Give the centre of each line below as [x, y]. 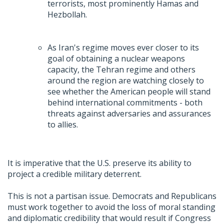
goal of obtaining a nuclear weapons [116, 59]
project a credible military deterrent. [74, 174]
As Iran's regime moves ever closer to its [123, 48]
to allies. [63, 125]
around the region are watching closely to [126, 81]
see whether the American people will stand [129, 92]
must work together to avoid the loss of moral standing [111, 207]
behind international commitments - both [125, 103]
